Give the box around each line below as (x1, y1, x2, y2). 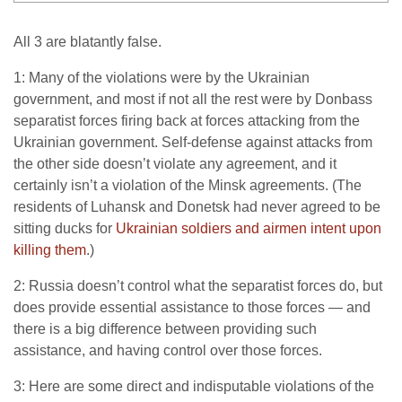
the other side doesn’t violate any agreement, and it (13, 156, 336, 171)
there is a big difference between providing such (13, 321, 317, 336)
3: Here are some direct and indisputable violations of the (13, 379, 374, 394)
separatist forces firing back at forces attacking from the (13, 113, 360, 128)
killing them (13, 242, 86, 258)
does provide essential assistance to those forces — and (13, 300, 371, 315)
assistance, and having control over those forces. (13, 343, 322, 358)
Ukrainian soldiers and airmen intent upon (116, 221, 381, 236)
